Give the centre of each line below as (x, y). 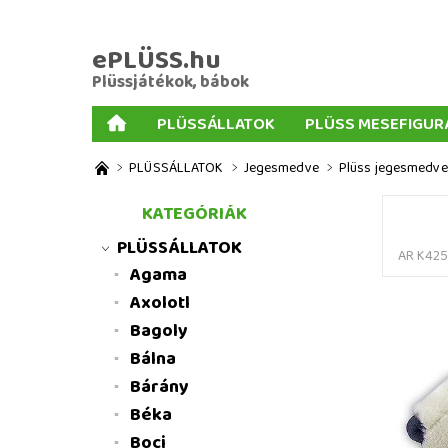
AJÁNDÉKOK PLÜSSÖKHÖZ (205, 154)
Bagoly (158, 331)
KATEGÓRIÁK (195, 214)
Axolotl (159, 303)
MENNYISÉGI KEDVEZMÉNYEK (214, 183)
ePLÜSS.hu (156, 60)
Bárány (159, 387)
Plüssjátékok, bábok (170, 82)
